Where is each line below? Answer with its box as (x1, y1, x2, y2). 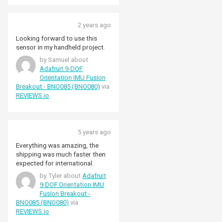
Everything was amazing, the (16, 141, 99, 149)
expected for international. (16, 159, 94, 167)
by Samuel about (40, 55, 88, 63)
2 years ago (78, 21, 111, 29)
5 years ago (78, 128, 111, 136)
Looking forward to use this (16, 34, 97, 42)
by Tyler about (40, 171, 82, 179)
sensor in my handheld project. (16, 43, 105, 51)
